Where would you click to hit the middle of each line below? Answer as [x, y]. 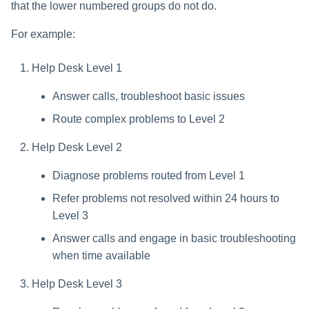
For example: [43, 34]
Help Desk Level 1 [77, 68]
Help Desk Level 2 [77, 148]
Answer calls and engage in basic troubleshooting [174, 239]
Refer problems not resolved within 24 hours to [166, 199]
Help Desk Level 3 [77, 284]
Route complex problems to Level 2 [139, 119]
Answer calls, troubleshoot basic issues [149, 97]
